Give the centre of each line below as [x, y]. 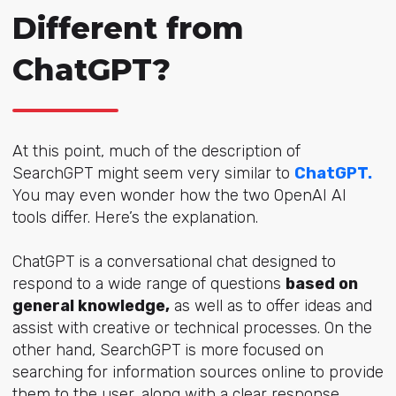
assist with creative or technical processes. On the [192, 328]
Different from [128, 29]
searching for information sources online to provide [198, 373]
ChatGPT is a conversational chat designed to [174, 262]
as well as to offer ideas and [270, 306]
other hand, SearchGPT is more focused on [168, 350]
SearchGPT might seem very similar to [153, 174]
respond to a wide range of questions [148, 284]
